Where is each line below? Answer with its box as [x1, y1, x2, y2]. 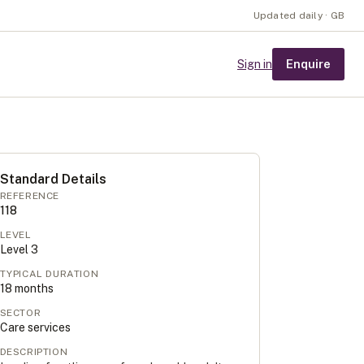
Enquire [286, 57, 331, 71]
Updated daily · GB [253, 10, 344, 21]
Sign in [237, 58, 272, 71]
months [11, 282, 54, 295]
